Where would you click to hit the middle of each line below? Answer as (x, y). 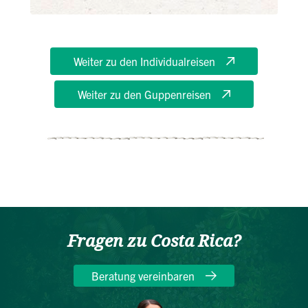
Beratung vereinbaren (143, 276)
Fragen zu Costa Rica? (154, 242)
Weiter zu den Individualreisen (144, 62)
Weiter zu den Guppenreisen (144, 95)
